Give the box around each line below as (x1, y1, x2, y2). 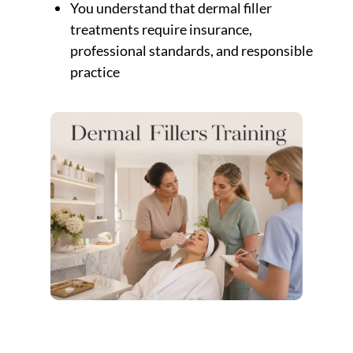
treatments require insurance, (70, 20, 253, 38)
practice (70, 62, 121, 80)
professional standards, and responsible (70, 41, 314, 59)
